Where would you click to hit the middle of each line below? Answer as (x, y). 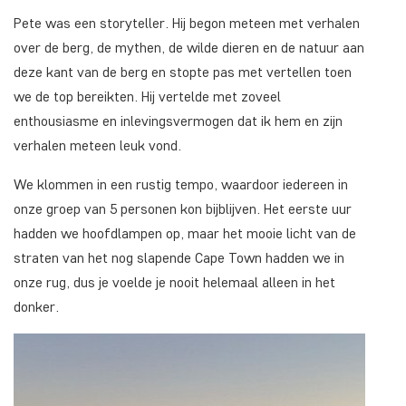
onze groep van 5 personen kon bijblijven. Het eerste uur (183, 209)
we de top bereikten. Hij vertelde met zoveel (147, 97)
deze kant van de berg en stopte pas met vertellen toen (183, 72)
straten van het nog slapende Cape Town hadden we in (179, 258)
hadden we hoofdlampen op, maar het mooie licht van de (185, 233)
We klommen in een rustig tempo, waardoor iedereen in (181, 184)
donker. (36, 307)
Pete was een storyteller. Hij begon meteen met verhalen (187, 23)
